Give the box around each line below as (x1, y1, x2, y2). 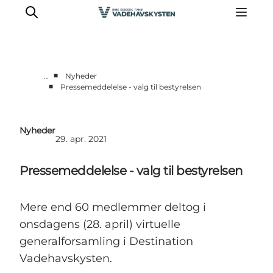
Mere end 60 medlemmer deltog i (19, 200, 206, 214)
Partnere (24, 130, 78, 145)
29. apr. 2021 (55, 133, 107, 144)
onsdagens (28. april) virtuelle (19, 217, 180, 231)
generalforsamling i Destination (19, 234, 193, 248)
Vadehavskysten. (19, 251, 112, 265)
